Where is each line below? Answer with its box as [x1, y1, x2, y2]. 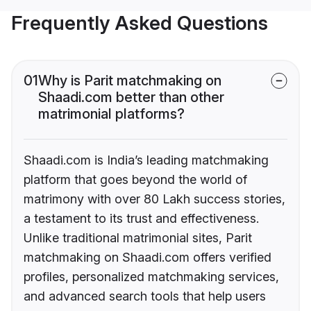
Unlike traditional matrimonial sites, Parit [24, 230, 252, 246]
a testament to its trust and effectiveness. [24, 211, 259, 226]
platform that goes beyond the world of [24, 172, 247, 187]
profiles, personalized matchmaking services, [24, 269, 279, 285]
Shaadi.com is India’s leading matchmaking [24, 153, 269, 168]
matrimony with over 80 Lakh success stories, [24, 192, 285, 207]
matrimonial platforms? [38, 106, 185, 123]
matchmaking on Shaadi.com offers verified [24, 250, 271, 265]
